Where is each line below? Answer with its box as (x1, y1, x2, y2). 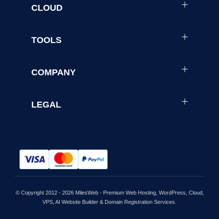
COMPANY (31, 67, 76, 77)
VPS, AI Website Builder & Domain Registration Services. (43, 198, 176, 205)
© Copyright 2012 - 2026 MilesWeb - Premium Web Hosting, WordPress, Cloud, (15, 189, 204, 196)
